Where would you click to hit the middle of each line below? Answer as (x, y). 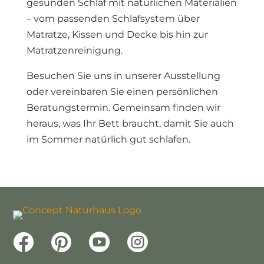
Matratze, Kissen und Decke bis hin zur (117, 34)
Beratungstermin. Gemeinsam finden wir (123, 108)
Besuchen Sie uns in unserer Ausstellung (123, 76)
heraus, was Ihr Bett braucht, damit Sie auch (130, 123)
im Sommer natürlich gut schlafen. (108, 139)
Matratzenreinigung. (74, 50)
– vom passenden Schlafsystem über (113, 19)
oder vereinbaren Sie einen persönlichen (122, 92)
